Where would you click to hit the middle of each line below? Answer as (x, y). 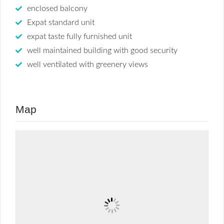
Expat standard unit (61, 22)
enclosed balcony (57, 8)
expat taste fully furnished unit (79, 36)
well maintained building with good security (102, 50)
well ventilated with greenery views (87, 64)
